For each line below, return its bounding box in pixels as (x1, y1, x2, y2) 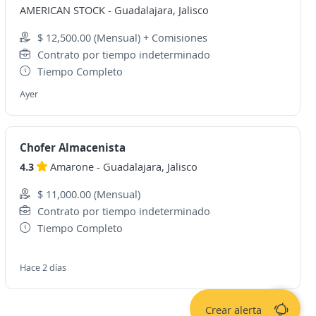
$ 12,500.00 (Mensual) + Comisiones (37, 30, 207, 44)
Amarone (49, 159, 94, 174)
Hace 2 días (19, 261, 66, 274)
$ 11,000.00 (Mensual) (37, 187, 140, 201)
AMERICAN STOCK (19, 3, 108, 17)
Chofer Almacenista (19, 140, 126, 155)
